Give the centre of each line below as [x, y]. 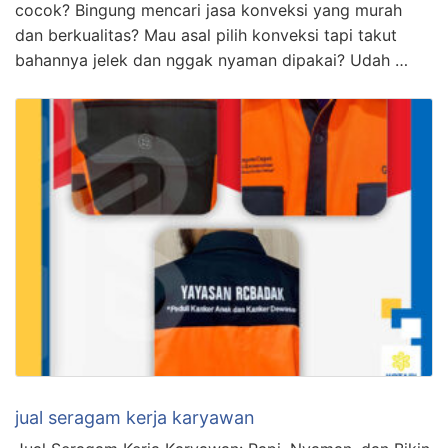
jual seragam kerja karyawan [135, 418]
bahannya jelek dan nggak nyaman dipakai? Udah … [211, 59]
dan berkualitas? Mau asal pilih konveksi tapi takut [206, 34]
